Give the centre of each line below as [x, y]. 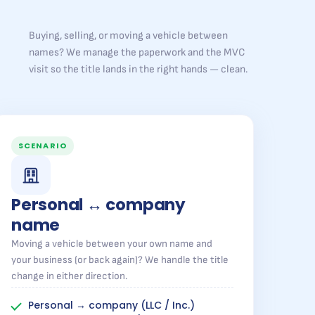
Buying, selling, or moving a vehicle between [128, 36]
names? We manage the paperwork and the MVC [137, 52]
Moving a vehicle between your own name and [112, 244]
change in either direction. [69, 276]
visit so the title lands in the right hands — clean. [138, 69]
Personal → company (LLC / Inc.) [111, 305]
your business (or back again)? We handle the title [120, 260]
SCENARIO [43, 146]
